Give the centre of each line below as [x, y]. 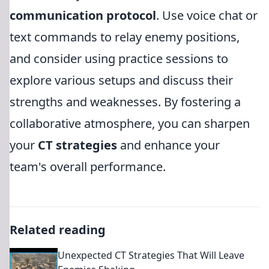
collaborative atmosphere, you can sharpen [130, 123]
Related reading [58, 230]
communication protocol [83, 15]
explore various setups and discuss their [121, 80]
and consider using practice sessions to [119, 59]
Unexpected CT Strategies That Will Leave [151, 255]
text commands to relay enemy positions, [125, 37]
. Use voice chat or [207, 15]
